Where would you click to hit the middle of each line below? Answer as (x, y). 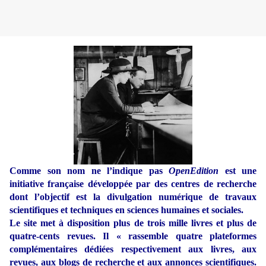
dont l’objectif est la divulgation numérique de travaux (133, 197)
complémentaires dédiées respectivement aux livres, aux (133, 249)
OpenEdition (194, 171)
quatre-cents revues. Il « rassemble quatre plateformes (133, 236)
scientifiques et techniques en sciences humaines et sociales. (126, 210)
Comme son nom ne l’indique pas (89, 171)
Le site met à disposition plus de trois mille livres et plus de (133, 223)
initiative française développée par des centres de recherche (133, 184)
